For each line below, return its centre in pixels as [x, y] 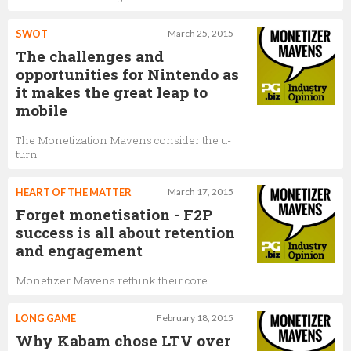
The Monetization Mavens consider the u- [123, 140]
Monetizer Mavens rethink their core [112, 280]
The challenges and [90, 56]
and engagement [79, 250]
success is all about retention [125, 232]
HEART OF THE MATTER [74, 192]
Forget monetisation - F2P [114, 214]
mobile [42, 110]
